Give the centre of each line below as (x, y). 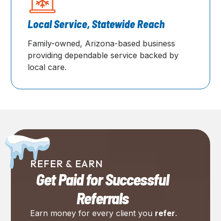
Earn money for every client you (92, 213)
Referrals (102, 198)
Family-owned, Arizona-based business (101, 43)
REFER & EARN (66, 164)
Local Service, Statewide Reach (96, 23)
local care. (47, 67)
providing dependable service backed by (103, 55)
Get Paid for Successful (102, 179)
